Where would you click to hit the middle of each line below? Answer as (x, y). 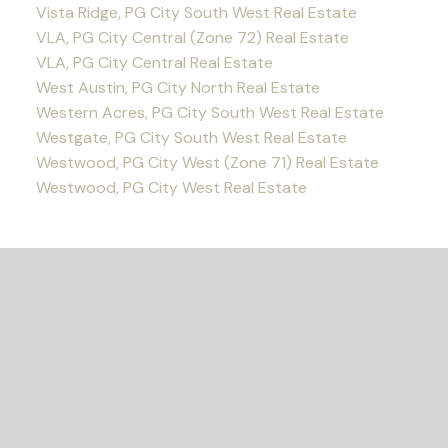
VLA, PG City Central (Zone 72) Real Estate (192, 38)
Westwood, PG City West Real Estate (171, 188)
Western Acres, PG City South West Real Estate (209, 113)
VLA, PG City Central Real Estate (154, 63)
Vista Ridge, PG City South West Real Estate (196, 13)
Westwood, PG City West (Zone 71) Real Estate (207, 163)
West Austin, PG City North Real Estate (177, 88)
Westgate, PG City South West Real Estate (191, 138)
